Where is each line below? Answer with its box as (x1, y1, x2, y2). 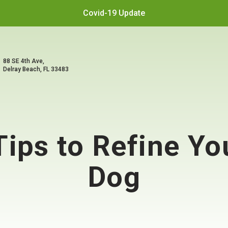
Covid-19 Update (83, 8, 145, 18)
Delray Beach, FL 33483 (3, 66, 69, 73)
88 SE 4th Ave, (3, 58, 44, 65)
